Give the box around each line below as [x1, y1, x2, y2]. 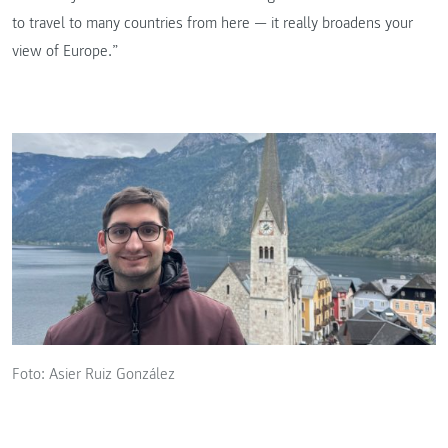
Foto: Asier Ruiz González [12, 363, 175, 384]
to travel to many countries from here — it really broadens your [12, 13, 413, 34]
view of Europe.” [12, 41, 118, 62]
